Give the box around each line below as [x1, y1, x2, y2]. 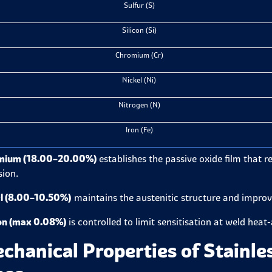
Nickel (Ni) [122, 75, 157, 84]
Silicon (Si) [121, 25, 157, 35]
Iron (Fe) [125, 125, 153, 134]
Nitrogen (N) [118, 100, 160, 109]
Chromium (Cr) [115, 50, 163, 59]
